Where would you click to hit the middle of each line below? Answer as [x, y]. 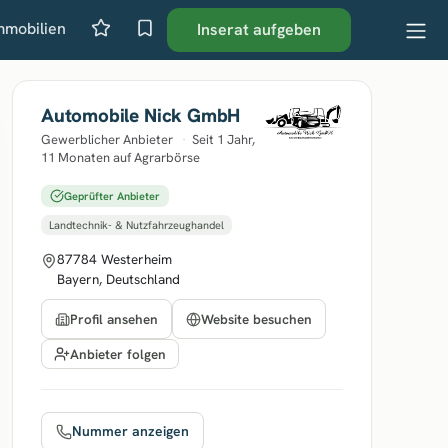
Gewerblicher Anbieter [108, 139]
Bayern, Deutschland [118, 279]
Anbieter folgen [118, 353]
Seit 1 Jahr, [223, 139]
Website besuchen [256, 319]
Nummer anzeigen [130, 431]
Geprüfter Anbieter [112, 196]
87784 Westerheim [114, 259]
